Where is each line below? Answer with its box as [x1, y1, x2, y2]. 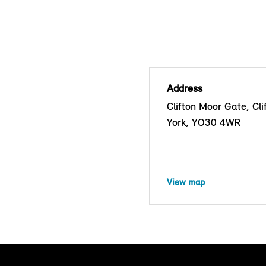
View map [167, 176, 205, 188]
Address [167, 81, 202, 95]
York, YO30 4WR [167, 115, 240, 129]
